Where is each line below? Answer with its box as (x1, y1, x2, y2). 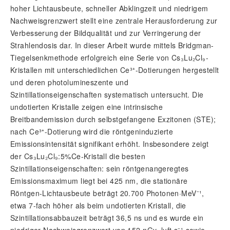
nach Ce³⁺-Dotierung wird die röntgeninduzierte (10, 126, 174, 137)
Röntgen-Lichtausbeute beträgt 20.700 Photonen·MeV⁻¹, (10, 188, 204, 198)
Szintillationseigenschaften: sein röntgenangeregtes (10, 163, 189, 174)
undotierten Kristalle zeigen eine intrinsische (10, 102, 163, 112)
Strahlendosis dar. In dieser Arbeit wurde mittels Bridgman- (10, 40, 214, 50)
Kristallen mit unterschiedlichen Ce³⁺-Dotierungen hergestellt (10, 65, 219, 75)
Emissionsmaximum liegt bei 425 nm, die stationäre (10, 176, 188, 186)
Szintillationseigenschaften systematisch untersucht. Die (10, 89, 204, 100)
